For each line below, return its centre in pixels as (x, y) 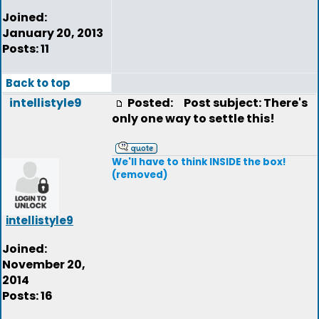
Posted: (151, 103)
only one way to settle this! (193, 119)
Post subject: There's (242, 103)
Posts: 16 (27, 296)
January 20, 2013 (53, 33)
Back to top (38, 83)
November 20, (44, 265)
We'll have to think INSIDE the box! (199, 162)
